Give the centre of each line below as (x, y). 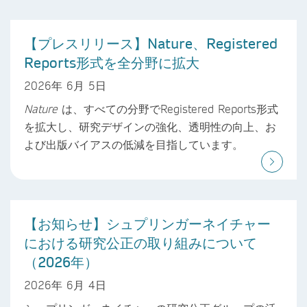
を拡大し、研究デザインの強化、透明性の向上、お (150, 126)
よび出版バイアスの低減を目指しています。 (134, 144)
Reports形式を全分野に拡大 (112, 63)
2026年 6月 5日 (65, 85)
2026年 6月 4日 (65, 284)
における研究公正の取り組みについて (140, 242)
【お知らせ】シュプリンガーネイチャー (147, 223)
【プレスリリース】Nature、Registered (151, 44)
